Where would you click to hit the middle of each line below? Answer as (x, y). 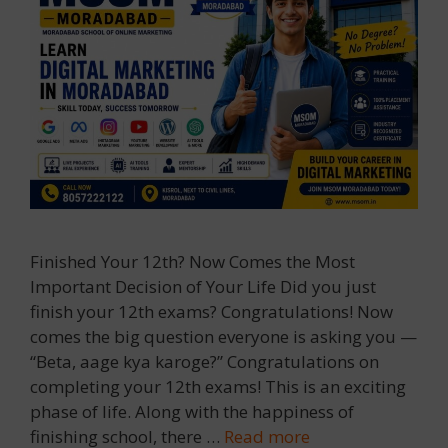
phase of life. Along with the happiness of (192, 411)
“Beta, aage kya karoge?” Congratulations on (204, 361)
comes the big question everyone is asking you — (223, 336)
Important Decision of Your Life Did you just (203, 286)
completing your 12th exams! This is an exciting (218, 386)
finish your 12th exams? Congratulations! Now (211, 311)
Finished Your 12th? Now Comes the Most (192, 261)
